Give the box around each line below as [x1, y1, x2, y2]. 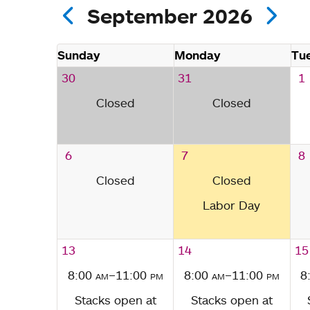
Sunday [57, 47, 100, 62]
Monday [174, 47, 221, 62]
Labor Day [203, 197, 261, 212]
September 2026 [82, 3, 258, 28]
